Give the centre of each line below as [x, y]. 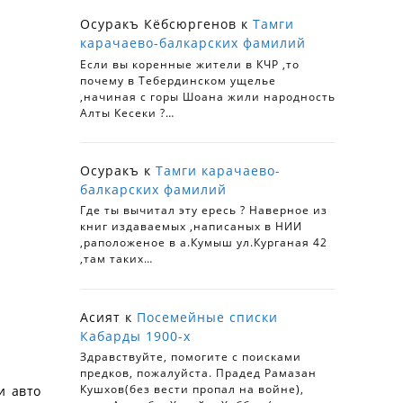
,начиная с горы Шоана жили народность [208, 96]
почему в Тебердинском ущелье [178, 80]
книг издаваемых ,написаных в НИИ [191, 227]
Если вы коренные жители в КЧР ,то [190, 64]
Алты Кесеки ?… [127, 112]
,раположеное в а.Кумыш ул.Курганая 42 [204, 243]
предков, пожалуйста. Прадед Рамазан [198, 372]
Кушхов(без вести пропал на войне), [192, 389]
